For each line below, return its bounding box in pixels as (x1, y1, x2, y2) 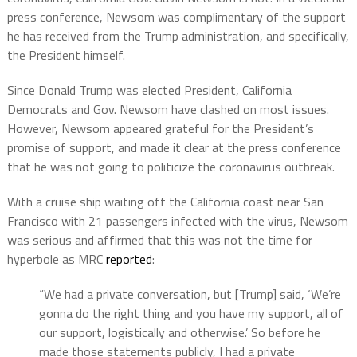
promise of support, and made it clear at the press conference (6, 138, 341, 158)
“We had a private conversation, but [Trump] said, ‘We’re (38, 284, 341, 304)
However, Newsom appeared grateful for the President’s (6, 119, 314, 139)
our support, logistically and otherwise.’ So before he (38, 323, 320, 343)
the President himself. (6, 45, 125, 65)
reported (105, 249, 152, 269)
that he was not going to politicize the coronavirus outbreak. (6, 157, 335, 177)
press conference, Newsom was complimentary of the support (6, 7, 346, 27)
